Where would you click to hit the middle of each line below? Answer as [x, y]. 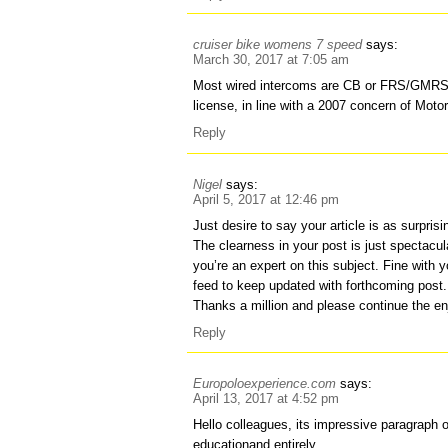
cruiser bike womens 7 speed [278, 45]
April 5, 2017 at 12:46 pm [266, 199]
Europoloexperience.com [265, 384]
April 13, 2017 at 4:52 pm [266, 399]
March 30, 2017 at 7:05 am [271, 60]
